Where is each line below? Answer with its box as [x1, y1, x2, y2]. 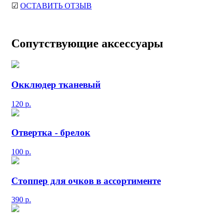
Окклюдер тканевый [11, 79, 101, 90]
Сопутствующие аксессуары [11, 37, 163, 50]
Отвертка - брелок [11, 127, 90, 138]
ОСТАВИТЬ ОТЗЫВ [20, 1, 92, 10]
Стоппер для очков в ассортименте [11, 175, 161, 186]
